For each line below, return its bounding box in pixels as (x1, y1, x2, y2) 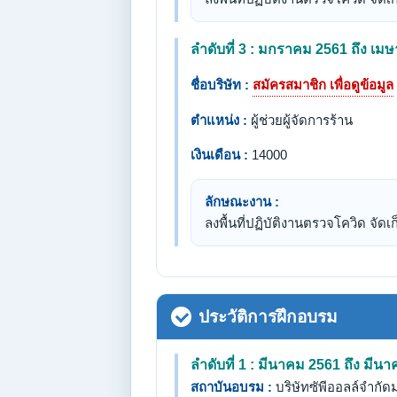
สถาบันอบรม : (191, 379, 272, 394)
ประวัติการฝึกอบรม (198, 307, 338, 326)
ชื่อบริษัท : (191, 77, 249, 92)
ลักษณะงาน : (205, 194, 279, 209)
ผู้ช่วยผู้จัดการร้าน (247, 113, 353, 128)
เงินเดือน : (191, 147, 248, 162)
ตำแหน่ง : (191, 113, 247, 128)
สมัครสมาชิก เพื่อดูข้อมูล (253, 77, 393, 92)
